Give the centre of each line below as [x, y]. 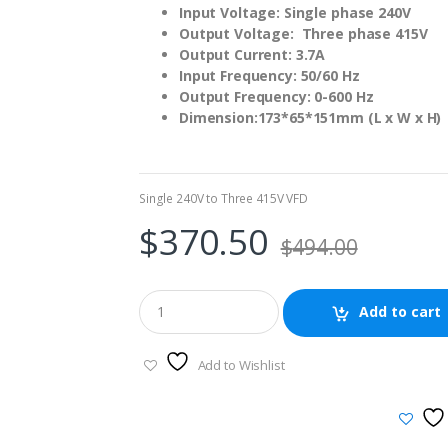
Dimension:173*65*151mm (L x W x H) [310, 117]
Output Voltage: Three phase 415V [303, 33]
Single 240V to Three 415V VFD [223, 198]
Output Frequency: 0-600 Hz [276, 96]
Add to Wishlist [241, 365]
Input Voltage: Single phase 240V [295, 12]
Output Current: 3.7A [254, 54]
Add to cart [400, 312]
